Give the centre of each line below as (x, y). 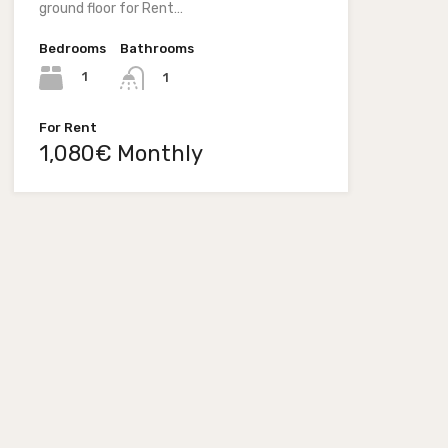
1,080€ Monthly (120, 153)
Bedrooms (72, 48)
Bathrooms (156, 48)
